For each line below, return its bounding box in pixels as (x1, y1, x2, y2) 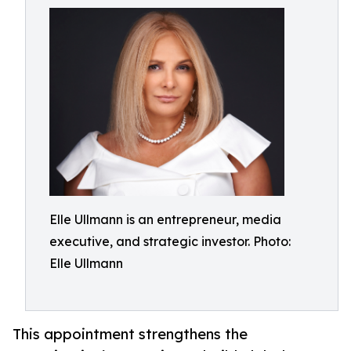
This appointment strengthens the (13, 325, 248, 343)
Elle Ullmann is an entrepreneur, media (49, 212, 281, 227)
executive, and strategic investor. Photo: (49, 233, 291, 249)
